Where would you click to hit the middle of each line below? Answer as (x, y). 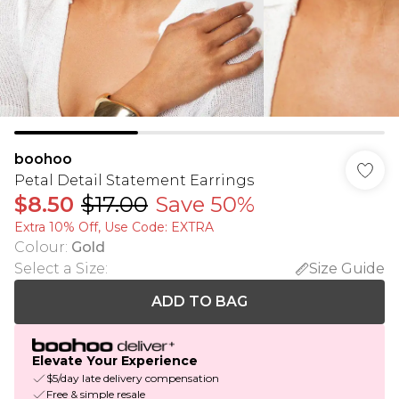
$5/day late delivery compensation (133, 379)
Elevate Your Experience (115, 361)
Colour (40, 247)
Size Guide (347, 269)
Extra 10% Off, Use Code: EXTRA (114, 227)
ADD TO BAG (199, 301)
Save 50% (205, 204)
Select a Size (60, 269)
